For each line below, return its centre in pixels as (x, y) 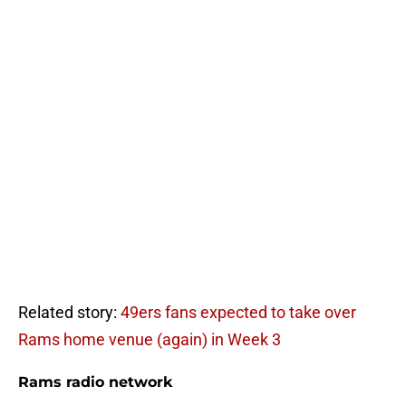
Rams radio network (95, 382)
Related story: (69, 313)
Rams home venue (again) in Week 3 (150, 340)
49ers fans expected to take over (238, 313)
